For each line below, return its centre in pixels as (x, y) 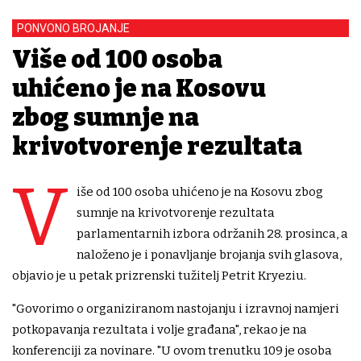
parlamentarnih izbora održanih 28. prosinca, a (212, 234)
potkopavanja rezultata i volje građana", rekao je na (160, 330)
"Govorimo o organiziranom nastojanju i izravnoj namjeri (176, 309)
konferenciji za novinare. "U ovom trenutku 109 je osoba (172, 351)
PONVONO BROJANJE (73, 29)
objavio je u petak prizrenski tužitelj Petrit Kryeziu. (159, 276)
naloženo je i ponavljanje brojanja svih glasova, (209, 255)
